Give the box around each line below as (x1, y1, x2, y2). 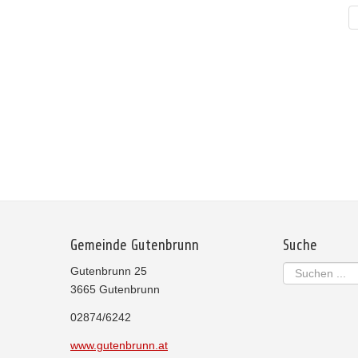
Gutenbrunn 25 (70, 265, 147, 277)
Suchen (283, 264, 321, 276)
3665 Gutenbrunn (70, 283, 160, 296)
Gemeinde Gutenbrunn (70, 237, 199, 254)
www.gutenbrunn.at (70, 339, 168, 352)
